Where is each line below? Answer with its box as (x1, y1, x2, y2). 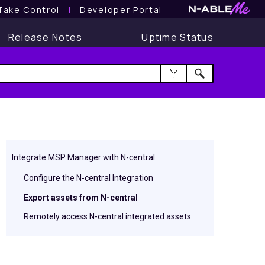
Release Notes (8, 31, 83, 44)
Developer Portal (80, 4, 162, 15)
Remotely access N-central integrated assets (24, 212, 191, 221)
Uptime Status (141, 31, 214, 44)
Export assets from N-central (24, 193, 138, 202)
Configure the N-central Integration (24, 173, 153, 183)
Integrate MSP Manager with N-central (12, 153, 155, 162)
